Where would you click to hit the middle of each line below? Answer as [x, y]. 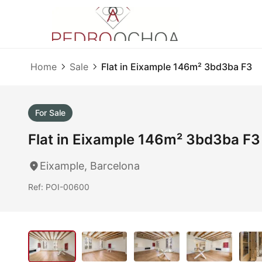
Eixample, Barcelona [90, 166]
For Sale [50, 113]
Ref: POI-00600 [59, 187]
